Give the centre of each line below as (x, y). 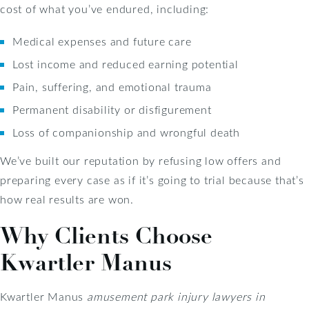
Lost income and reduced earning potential (126, 63)
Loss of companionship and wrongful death (126, 132)
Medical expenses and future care (102, 41)
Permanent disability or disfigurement (112, 109)
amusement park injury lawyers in (176, 296)
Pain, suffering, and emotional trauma (112, 86)
